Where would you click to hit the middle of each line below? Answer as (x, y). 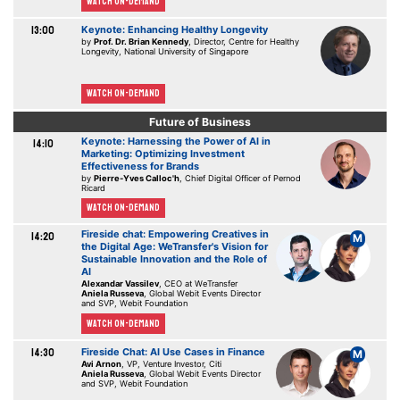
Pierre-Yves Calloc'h (136, 178)
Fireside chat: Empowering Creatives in (175, 234)
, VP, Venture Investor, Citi (171, 363)
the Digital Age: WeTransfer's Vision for (174, 247)
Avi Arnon (101, 363)
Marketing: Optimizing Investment (162, 153)
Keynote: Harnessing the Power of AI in (175, 141)
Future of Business (200, 121)
